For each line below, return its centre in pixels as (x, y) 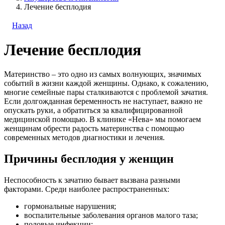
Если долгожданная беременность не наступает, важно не (103, 101)
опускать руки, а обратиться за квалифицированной (93, 110)
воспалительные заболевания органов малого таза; (111, 215)
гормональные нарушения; (70, 206)
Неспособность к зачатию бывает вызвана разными (92, 180)
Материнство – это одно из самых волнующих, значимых (103, 74)
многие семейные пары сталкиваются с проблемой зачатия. (106, 92)
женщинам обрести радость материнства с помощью (94, 129)
